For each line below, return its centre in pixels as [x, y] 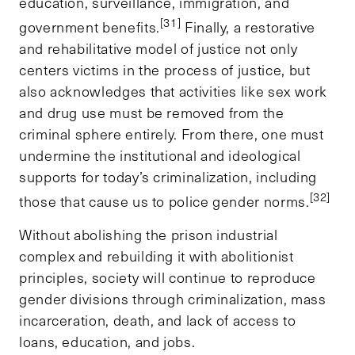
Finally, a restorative [248, 27]
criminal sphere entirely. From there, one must [172, 134]
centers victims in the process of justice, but [165, 69]
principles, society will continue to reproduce [168, 277]
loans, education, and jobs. [109, 341]
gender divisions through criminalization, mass [173, 298]
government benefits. [90, 27]
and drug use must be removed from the [152, 112]
